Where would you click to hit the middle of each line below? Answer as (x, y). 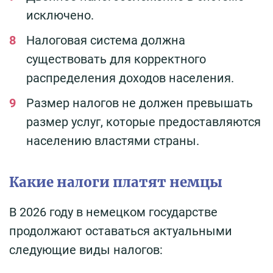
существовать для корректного (116, 59)
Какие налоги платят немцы (116, 182)
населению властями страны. (113, 140)
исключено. (60, 15)
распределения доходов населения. (130, 78)
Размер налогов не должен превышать (140, 103)
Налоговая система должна (106, 40)
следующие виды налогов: (86, 250)
